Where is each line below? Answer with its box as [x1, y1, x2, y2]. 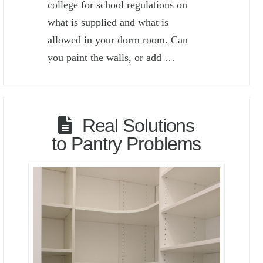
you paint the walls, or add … [48, 51, 176, 63]
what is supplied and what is [48, 16, 169, 28]
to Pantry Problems [52, 133, 201, 154]
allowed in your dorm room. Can [48, 33, 188, 46]
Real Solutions [82, 114, 195, 136]
